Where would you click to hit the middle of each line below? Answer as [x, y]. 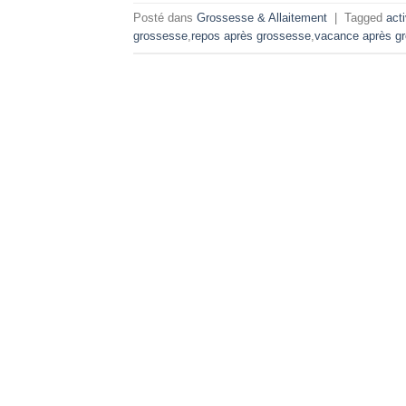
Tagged [365, 18]
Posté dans [165, 18]
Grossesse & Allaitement [262, 18]
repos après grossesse [251, 36]
